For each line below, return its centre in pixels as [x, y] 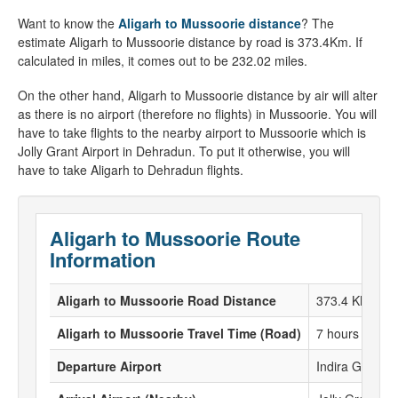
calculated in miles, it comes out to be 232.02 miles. [163, 60]
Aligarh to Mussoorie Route [175, 238]
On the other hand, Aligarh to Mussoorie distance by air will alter [198, 95]
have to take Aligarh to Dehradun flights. [131, 170]
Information [103, 259]
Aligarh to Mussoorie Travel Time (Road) [179, 333]
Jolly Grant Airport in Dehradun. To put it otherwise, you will [184, 151]
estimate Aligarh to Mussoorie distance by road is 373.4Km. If [190, 42]
